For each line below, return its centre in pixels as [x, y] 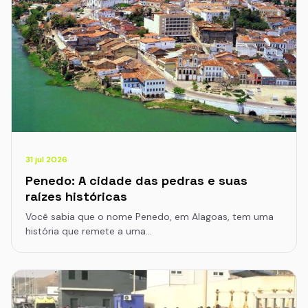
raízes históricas [76, 196]
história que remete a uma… [89, 231]
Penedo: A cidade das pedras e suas [136, 180]
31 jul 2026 [46, 159]
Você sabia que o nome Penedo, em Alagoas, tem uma [150, 217]
